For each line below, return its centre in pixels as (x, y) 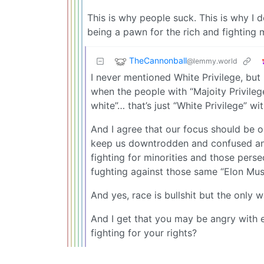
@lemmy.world (212, 61)
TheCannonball (158, 61)
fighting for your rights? (144, 232)
